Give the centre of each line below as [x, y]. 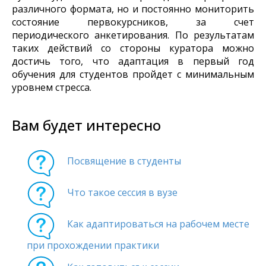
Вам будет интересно [86, 125]
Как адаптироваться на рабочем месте [158, 224]
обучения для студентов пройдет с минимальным [133, 74]
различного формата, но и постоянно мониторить [133, 9]
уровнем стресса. [52, 87]
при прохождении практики [93, 245]
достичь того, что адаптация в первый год [133, 61]
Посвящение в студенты [124, 161]
